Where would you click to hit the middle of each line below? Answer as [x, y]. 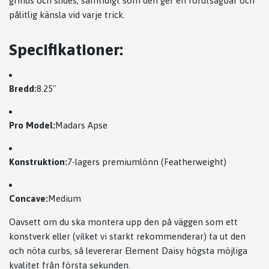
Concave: [29, 199]
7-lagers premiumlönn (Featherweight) [147, 162]
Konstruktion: [38, 162]
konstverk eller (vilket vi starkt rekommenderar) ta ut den [127, 237]
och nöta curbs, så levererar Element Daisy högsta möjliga [128, 251]
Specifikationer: [66, 50]
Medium [65, 199]
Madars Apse [81, 125]
